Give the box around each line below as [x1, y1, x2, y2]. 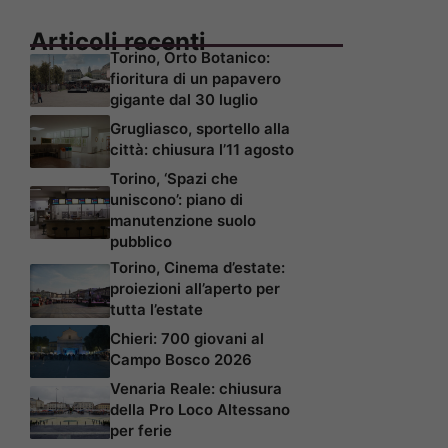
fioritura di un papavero [110, 68, 281, 88]
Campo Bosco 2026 [110, 350, 252, 370]
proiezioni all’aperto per [110, 279, 280, 299]
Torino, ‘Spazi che [110, 169, 238, 189]
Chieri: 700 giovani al [110, 329, 264, 349]
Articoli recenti [30, 26, 206, 56]
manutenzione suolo [110, 211, 256, 231]
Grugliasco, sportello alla [110, 118, 290, 138]
